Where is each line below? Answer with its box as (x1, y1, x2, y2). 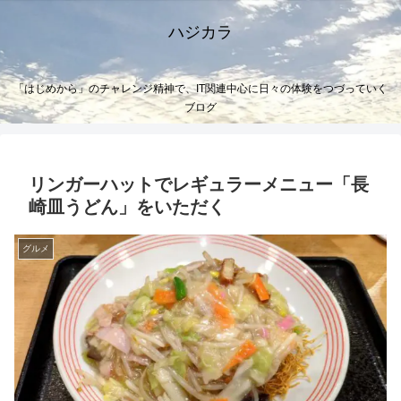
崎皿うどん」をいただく (29, 197, 226, 218)
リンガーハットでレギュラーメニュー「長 (29, 175, 369, 195)
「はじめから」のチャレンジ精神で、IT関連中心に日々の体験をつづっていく (13, 82, 388, 96)
